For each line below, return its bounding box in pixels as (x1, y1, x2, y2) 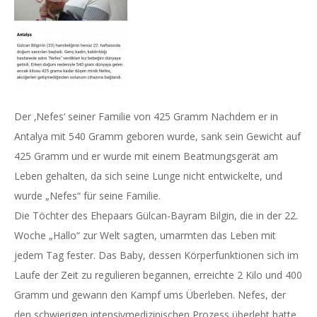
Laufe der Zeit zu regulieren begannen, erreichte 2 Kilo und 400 (14, 268, 302, 282)
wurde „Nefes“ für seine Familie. (14, 189, 161, 202)
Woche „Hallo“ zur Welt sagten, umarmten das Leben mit (14, 229, 276, 242)
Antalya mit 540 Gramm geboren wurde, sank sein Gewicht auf (14, 129, 301, 143)
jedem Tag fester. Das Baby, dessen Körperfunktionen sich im (14, 248, 299, 262)
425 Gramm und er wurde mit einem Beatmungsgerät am (14, 149, 278, 163)
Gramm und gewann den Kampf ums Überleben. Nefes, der (14, 288, 286, 301)
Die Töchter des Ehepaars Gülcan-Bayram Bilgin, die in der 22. (14, 209, 298, 222)
